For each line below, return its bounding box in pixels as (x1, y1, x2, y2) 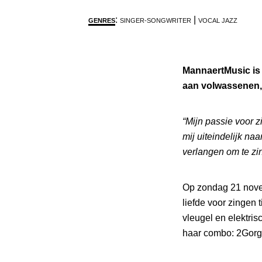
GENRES (88, 16, 115, 24)
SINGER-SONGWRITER (120, 16, 191, 24)
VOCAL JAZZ (198, 16, 237, 24)
